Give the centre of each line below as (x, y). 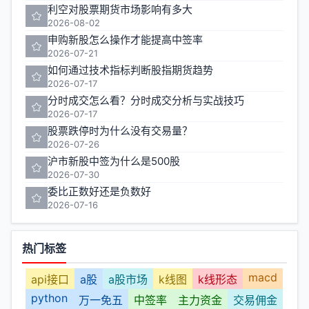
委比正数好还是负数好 (99, 191)
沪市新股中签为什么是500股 (114, 161)
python (49, 298)
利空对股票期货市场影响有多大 (120, 9)
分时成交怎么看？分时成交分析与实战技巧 (146, 100)
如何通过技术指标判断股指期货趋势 (130, 70)
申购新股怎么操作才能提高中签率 (125, 40)
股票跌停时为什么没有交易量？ (120, 131)
